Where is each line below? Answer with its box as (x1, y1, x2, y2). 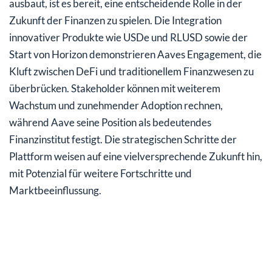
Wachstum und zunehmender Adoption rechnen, (9, 98, 223, 112)
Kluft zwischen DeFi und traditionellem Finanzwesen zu (9, 64, 254, 78)
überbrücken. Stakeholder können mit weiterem (9, 81, 220, 95)
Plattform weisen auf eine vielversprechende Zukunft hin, (9, 149, 262, 163)
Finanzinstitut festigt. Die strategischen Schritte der (9, 132, 237, 146)
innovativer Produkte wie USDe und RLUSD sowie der (9, 30, 248, 44)
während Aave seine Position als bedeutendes (9, 115, 211, 129)
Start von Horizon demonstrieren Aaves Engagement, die (9, 47, 262, 61)
